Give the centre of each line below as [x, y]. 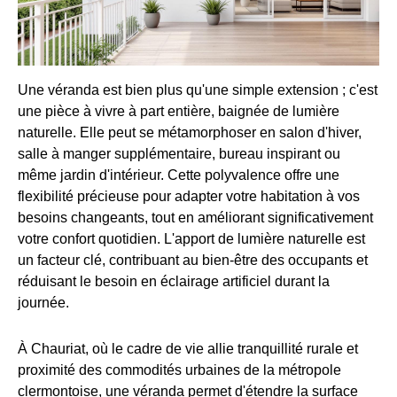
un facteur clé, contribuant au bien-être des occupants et [193, 260]
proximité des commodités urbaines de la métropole [179, 370]
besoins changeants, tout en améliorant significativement [195, 217]
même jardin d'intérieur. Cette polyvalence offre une [179, 175]
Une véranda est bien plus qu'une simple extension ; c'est [198, 90]
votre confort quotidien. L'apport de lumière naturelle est [191, 238]
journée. [43, 302]
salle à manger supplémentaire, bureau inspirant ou [179, 153]
